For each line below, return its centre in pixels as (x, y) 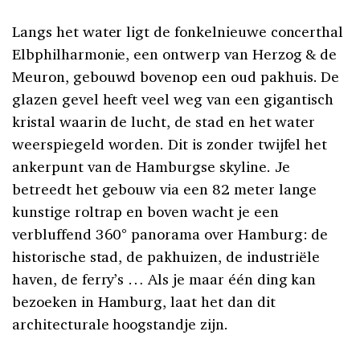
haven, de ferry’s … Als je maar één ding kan (164, 278)
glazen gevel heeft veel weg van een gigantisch (173, 98)
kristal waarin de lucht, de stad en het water (164, 121)
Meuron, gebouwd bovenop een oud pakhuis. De (176, 76)
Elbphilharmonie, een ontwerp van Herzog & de (175, 53)
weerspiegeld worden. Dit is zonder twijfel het (170, 143)
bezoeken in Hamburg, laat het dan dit (144, 301)
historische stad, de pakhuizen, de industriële (166, 256)
